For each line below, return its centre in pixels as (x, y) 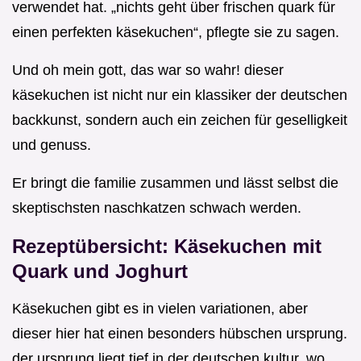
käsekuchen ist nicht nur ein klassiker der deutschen (180, 95)
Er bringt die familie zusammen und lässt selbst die (175, 183)
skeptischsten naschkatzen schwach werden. (157, 208)
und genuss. (52, 145)
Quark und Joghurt (100, 272)
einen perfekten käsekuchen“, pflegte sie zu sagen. (176, 33)
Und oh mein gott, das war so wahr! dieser (148, 71)
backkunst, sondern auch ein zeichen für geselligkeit (180, 120)
